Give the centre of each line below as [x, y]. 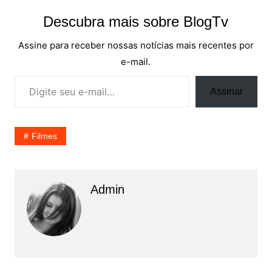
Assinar [227, 92]
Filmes [44, 136]
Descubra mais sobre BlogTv [136, 22]
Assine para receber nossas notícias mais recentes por [136, 46]
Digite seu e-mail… [27, 75]
